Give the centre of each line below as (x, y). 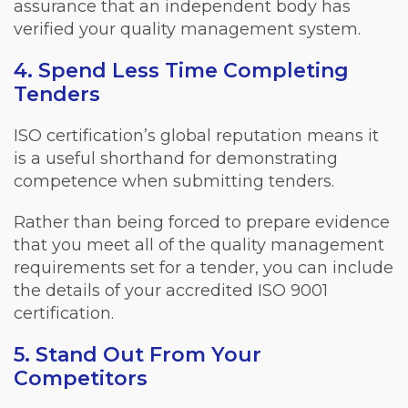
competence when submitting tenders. (174, 182)
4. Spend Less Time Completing (181, 71)
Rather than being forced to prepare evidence (202, 223)
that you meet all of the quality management (199, 245)
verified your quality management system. (187, 30)
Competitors (81, 379)
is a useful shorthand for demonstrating (176, 159)
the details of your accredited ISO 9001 (171, 291)
